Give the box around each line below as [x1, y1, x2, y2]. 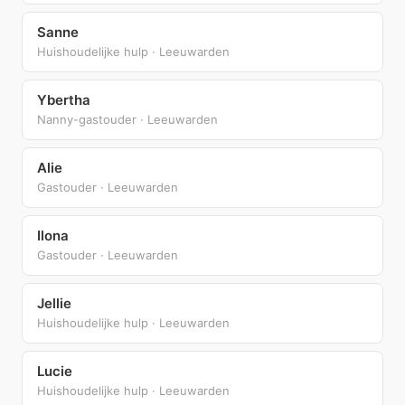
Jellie [37, 294, 71, 312]
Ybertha [37, 90, 90, 108]
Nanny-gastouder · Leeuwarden [37, 111, 218, 127]
